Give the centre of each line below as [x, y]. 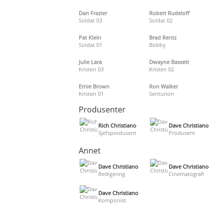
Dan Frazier [93, 13]
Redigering [112, 174]
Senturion [161, 93]
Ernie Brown [94, 86]
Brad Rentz [163, 37]
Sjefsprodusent [118, 132]
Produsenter [102, 109]
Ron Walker [163, 86]
